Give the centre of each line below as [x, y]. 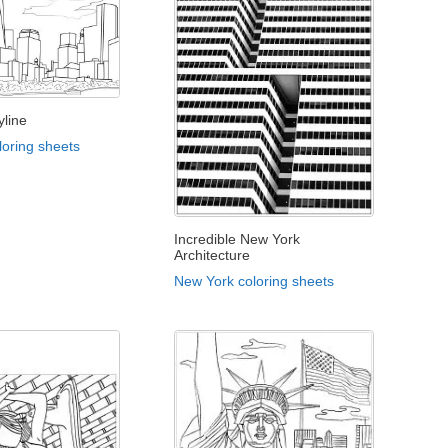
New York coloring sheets [254, 281]
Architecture [212, 255]
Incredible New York [237, 239]
